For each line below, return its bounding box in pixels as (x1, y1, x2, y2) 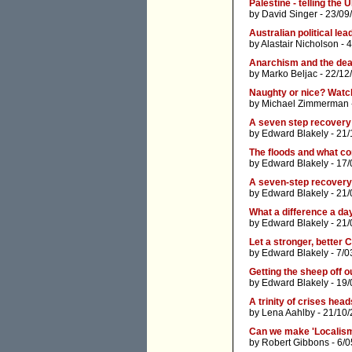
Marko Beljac (262, 68, 317, 80)
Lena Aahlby (262, 307, 315, 319)
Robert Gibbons (262, 337, 329, 349)
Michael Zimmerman (262, 98, 349, 110)
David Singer (262, 9, 317, 20)
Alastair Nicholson (261, 38, 339, 50)
